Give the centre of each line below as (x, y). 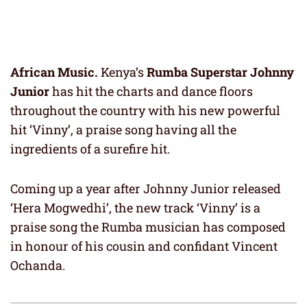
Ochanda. (38, 266)
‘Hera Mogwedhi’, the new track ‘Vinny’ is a (135, 208)
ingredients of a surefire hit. (90, 149)
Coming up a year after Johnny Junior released (146, 189)
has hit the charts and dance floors (152, 91)
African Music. (54, 72)
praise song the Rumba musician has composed (148, 227)
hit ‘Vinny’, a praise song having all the (123, 130)
